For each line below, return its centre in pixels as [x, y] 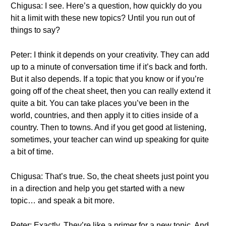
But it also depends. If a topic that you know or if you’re [107, 79]
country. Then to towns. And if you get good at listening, [108, 127]
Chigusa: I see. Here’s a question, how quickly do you [106, 6]
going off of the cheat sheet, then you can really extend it [110, 91]
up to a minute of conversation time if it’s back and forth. [109, 67]
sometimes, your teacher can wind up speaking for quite [110, 139]
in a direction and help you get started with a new [98, 188]
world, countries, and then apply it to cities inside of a [104, 115]
